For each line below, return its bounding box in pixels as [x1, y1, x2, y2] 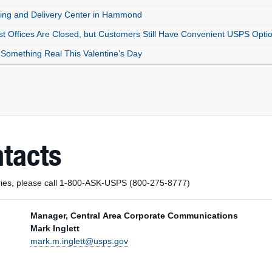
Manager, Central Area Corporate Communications [30, 211, 238, 220]
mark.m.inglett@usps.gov [30, 236, 128, 246]
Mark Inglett [30, 223, 80, 233]
